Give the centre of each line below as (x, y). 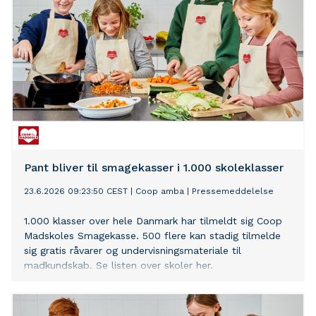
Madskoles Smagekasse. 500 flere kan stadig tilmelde (152, 236)
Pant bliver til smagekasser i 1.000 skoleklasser (154, 168)
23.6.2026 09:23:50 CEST (76, 192)
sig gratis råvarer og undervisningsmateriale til (133, 251)
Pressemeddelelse (233, 192)
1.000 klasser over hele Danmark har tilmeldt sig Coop (153, 221)
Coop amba (160, 192)
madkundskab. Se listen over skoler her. (119, 266)
